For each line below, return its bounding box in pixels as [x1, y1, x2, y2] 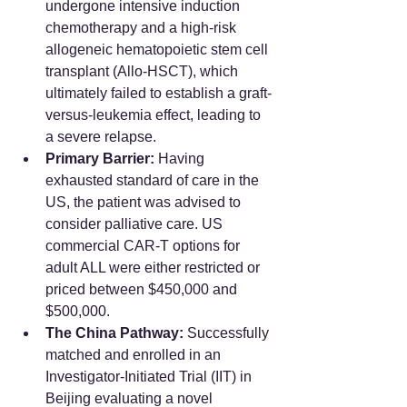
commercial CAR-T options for [45, 238, 243, 254]
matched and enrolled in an [45, 347, 224, 363]
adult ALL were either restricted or [45, 260, 263, 276]
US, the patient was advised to [45, 194, 244, 211]
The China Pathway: [45, 325, 184, 342]
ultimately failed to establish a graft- [45, 85, 272, 102]
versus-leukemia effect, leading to [45, 107, 264, 124]
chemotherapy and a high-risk [45, 20, 240, 36]
